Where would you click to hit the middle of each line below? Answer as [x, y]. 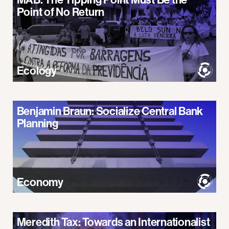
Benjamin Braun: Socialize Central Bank [110, 111]
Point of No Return [60, 12]
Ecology [37, 71]
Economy [40, 182]
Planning [37, 123]
